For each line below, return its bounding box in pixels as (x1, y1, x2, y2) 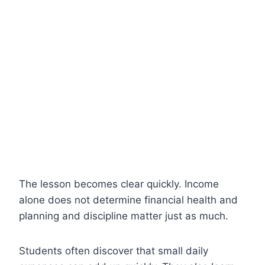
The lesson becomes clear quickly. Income (19, 177, 219, 190)
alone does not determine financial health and (19, 193, 238, 206)
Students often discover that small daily (19, 244, 208, 257)
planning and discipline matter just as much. (19, 209, 228, 222)
